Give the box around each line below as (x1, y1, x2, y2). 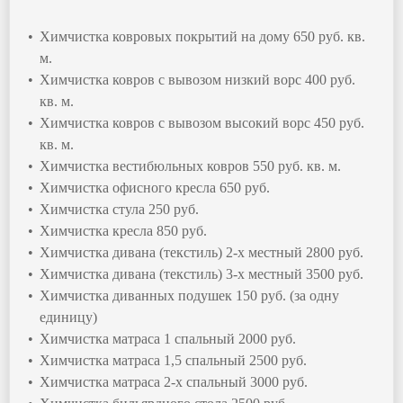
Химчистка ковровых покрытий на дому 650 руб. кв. (39, 29, 365, 45)
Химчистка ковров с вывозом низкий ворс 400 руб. (39, 72, 355, 88)
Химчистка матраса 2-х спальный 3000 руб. (39, 374, 308, 390)
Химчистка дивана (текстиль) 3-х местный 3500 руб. (39, 266, 363, 282)
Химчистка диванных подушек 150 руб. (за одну (39, 288, 339, 304)
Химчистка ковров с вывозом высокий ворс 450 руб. (39, 115, 364, 131)
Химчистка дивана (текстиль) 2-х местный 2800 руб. (39, 245, 363, 261)
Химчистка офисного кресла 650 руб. (39, 180, 270, 196)
